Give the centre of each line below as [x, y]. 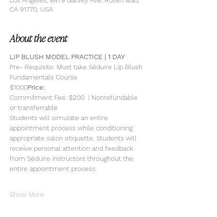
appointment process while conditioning [72, 128]
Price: [37, 87]
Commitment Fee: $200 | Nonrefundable [75, 97]
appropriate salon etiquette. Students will [74, 138]
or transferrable [34, 108]
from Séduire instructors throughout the [72, 158]
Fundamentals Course [44, 77]
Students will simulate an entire [60, 118]
